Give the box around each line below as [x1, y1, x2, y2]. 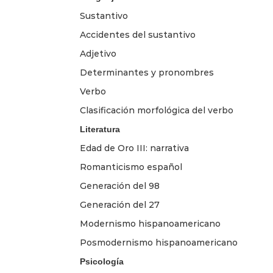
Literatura [80, 124, 120, 134]
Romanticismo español [80, 161, 182, 172]
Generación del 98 [80, 180, 160, 191]
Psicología [80, 256, 124, 266]
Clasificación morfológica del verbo [80, 104, 233, 116]
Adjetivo [80, 48, 116, 59]
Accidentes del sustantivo [80, 29, 196, 40]
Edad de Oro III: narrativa [80, 142, 189, 154]
